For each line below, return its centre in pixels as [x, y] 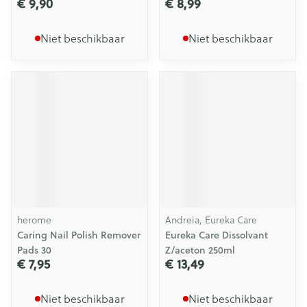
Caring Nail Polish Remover [79, 235]
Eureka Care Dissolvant [217, 235]
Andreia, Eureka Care [211, 220]
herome [34, 220]
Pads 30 [34, 250]
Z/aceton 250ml [200, 250]
